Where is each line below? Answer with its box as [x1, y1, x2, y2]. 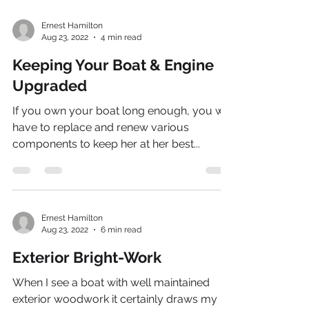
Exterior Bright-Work [12, 248, 161, 266]
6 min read [101, 224, 141, 235]
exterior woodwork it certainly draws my [12, 292, 217, 306]
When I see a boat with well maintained [12, 276, 210, 289]
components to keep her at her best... [12, 137, 200, 150]
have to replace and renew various [12, 121, 189, 134]
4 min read [101, 32, 141, 42]
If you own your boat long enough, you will [12, 104, 232, 117]
